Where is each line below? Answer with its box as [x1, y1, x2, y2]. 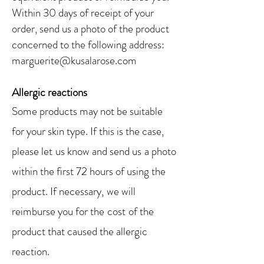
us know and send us [55, 143, 141, 160]
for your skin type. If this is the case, [12, 123, 164, 140]
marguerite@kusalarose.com [12, 52, 137, 69]
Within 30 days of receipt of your [12, 5, 154, 21]
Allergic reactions [12, 84, 87, 101]
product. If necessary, [12, 183, 104, 200]
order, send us [12, 21, 71, 37]
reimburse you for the [12, 203, 104, 220]
